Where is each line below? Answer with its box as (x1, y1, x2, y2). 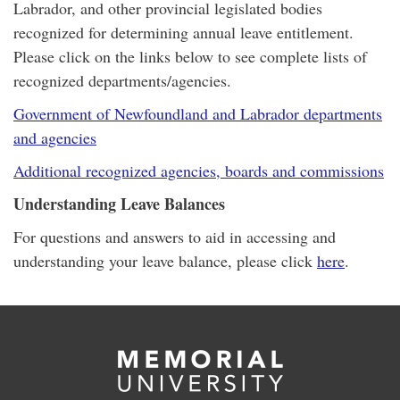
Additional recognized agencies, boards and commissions (13, 160, 384, 181)
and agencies (13, 127, 96, 148)
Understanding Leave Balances (13, 192, 225, 215)
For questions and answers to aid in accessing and (13, 226, 336, 247)
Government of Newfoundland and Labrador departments (13, 103, 382, 124)
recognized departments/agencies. (13, 70, 231, 91)
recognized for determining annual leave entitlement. (13, 21, 354, 43)
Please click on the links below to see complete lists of (13, 46, 367, 67)
